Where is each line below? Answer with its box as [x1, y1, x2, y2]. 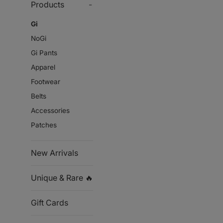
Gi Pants [31, 49, 57, 57]
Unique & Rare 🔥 [31, 173, 93, 183]
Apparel [31, 63, 55, 71]
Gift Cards [31, 198, 68, 208]
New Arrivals [31, 148, 78, 158]
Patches [31, 121, 57, 129]
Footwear [31, 78, 60, 86]
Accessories [31, 107, 70, 114]
